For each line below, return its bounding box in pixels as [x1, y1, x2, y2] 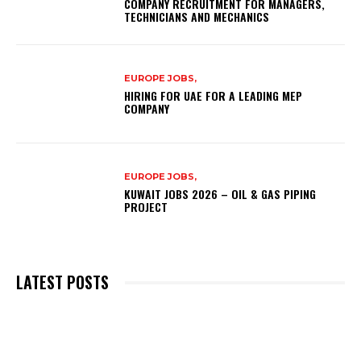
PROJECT [124, 197, 168, 215]
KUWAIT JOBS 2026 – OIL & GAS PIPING [124, 185, 317, 202]
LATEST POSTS [16, 270, 109, 295]
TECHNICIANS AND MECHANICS [124, 8, 270, 26]
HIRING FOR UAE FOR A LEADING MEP [124, 86, 303, 104]
